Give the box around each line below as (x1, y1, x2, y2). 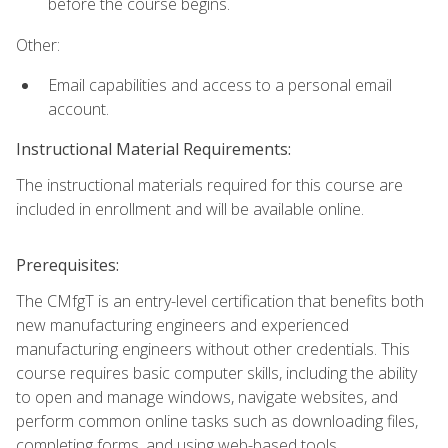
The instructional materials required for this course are (16, 174, 403, 197)
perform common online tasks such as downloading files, (16, 410, 418, 433)
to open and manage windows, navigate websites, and (16, 386, 398, 409)
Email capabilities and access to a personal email (48, 73, 392, 96)
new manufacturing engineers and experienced (16, 314, 349, 337)
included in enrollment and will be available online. (16, 198, 364, 221)
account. (48, 97, 109, 120)
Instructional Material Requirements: (16, 138, 291, 161)
